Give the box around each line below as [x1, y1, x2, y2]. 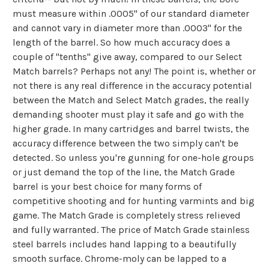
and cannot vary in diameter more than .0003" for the [13, 22, 242, 34]
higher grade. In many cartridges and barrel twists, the [13, 123, 249, 135]
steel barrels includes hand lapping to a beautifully [13, 238, 236, 250]
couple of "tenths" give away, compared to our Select [13, 51, 242, 63]
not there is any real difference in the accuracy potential [13, 80, 252, 92]
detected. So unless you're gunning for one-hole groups [13, 152, 254, 164]
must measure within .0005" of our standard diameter [13, 8, 249, 20]
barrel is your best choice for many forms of [13, 181, 202, 193]
